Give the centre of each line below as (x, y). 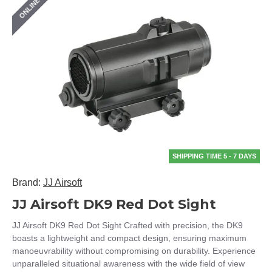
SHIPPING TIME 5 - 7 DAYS (214, 156)
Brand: (26, 182)
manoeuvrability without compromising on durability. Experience (134, 251)
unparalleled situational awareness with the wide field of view (128, 263)
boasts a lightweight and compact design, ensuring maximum (129, 238)
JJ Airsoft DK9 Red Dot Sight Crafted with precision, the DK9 (127, 225)
